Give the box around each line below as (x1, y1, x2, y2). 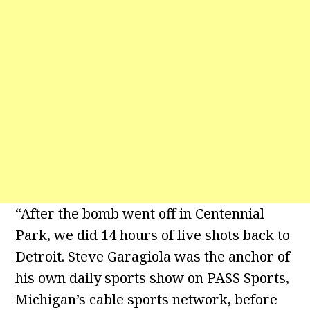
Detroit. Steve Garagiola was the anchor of (15, 247, 291, 266)
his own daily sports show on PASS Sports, (15, 268, 290, 288)
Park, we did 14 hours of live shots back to (15, 226, 291, 245)
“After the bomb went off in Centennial (15, 204, 265, 224)
